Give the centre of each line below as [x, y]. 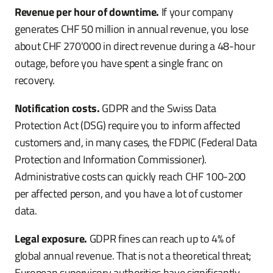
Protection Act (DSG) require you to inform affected [128, 125]
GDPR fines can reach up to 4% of [161, 239]
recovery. [35, 80]
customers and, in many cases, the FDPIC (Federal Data [136, 142]
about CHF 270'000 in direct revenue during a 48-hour [135, 46]
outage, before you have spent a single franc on [119, 63]
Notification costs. [57, 108]
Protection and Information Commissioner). [111, 159]
